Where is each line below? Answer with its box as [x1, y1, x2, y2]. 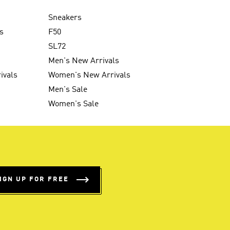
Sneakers [48, 13, 82, 22]
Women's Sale [48, 100, 99, 108]
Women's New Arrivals [48, 71, 131, 80]
